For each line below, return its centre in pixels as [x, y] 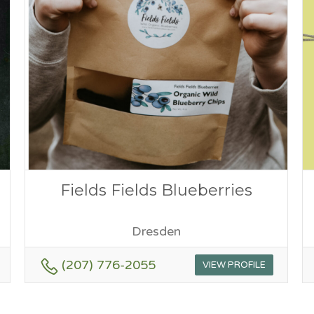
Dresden [156, 231]
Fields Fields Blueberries [156, 190]
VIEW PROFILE [234, 265]
